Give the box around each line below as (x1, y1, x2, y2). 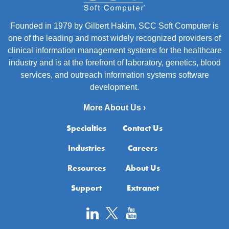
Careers (128, 143, 157, 154)
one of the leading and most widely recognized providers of (8, 34, 221, 43)
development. (90, 83, 139, 92)
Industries (68, 143, 105, 154)
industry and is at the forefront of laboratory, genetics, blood (8, 58, 221, 67)
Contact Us (123, 123, 163, 134)
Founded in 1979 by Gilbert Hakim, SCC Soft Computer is (10, 21, 219, 31)
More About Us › (83, 103, 146, 112)
